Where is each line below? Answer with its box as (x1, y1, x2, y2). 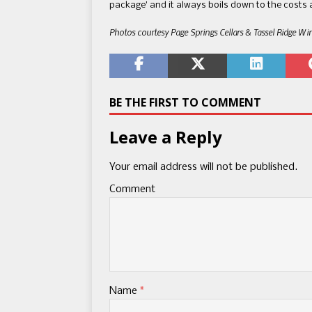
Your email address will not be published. (109, 162, 297, 173)
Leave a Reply (109, 125, 222, 148)
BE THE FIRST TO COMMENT (109, 95, 261, 110)
